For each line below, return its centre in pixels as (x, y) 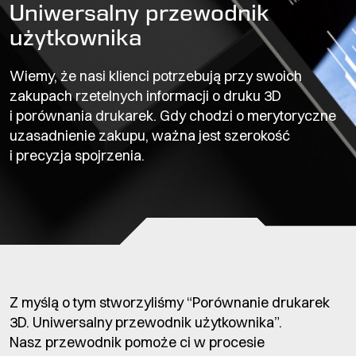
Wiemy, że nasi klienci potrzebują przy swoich (156, 75)
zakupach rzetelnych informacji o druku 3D (145, 95)
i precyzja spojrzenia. (77, 155)
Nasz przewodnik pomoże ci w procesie (137, 342)
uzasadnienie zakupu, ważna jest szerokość (150, 135)
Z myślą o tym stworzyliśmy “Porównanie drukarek (170, 302)
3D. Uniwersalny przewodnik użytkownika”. (146, 322)
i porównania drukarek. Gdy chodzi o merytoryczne (173, 115)
